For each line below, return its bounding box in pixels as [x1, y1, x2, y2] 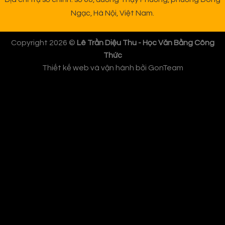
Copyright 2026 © [11, 38, 77, 47]
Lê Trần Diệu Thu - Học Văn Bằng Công [76, 38, 214, 47]
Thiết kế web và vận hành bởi [42, 63, 148, 72]
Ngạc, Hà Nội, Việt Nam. [71, 9, 154, 18]
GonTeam [148, 63, 183, 72]
